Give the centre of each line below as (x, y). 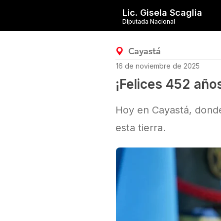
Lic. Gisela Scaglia (162, 13)
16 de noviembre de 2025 (158, 66)
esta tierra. (141, 128)
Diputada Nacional (149, 21)
